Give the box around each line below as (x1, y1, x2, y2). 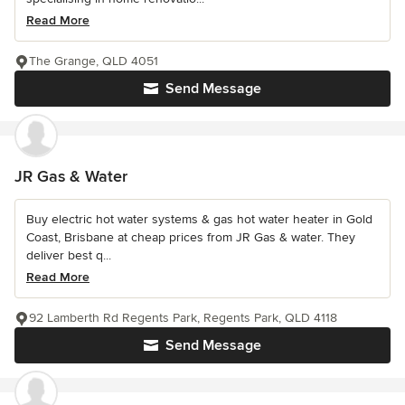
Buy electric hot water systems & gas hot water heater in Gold (26, 212, 372, 228)
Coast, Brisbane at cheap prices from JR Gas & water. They (26, 230, 355, 246)
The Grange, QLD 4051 (29, 53, 158, 70)
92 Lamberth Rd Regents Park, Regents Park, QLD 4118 (29, 310, 337, 326)
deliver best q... (26, 248, 111, 264)
